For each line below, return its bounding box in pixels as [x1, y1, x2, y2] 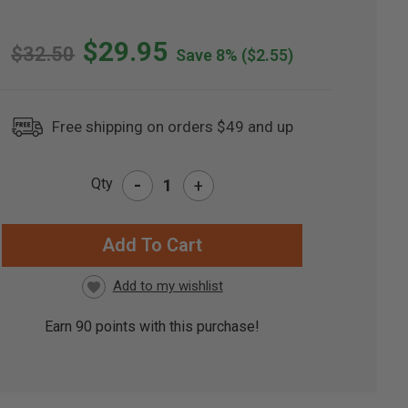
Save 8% [176, 46, 239, 66]
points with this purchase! [92, 318, 260, 336]
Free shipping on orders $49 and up [52, 117, 294, 137]
